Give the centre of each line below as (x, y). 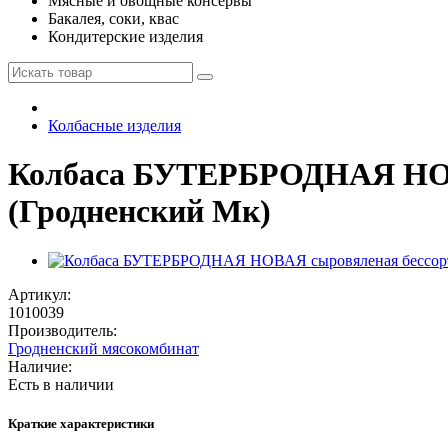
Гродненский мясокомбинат (103, 348)
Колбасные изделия (114, 125)
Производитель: (62, 330)
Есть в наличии (61, 384)
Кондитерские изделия (125, 36)
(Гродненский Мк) (139, 211)
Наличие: (40, 366)
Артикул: (39, 294)
